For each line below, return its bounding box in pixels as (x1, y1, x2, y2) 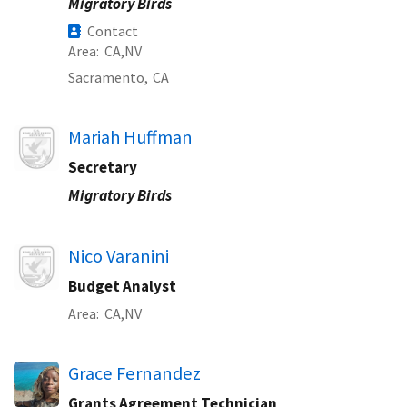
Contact (87, 22, 138, 40)
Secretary (68, 157, 137, 177)
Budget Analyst (68, 276, 176, 296)
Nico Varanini (68, 244, 169, 268)
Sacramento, (68, 68, 148, 86)
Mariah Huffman (68, 125, 193, 149)
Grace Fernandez (68, 362, 201, 385)
